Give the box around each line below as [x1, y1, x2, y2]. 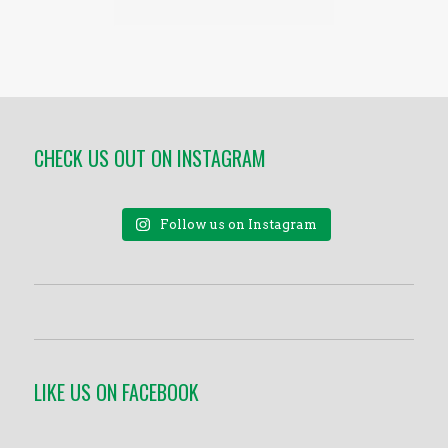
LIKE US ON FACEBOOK [33, 377, 199, 408]
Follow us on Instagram [159, 217, 317, 233]
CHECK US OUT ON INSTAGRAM [33, 143, 266, 174]
